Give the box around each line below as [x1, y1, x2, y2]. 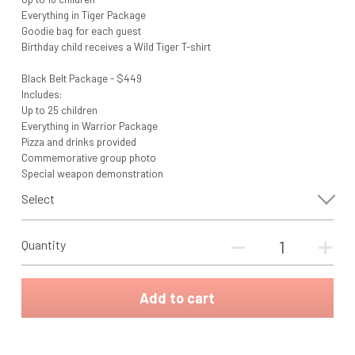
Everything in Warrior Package [21, 119, 158, 132]
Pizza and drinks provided [21, 135, 136, 148]
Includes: [21, 87, 63, 101]
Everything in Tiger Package [21, 8, 146, 21]
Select [21, 191, 55, 206]
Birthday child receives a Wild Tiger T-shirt [21, 40, 211, 53]
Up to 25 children [21, 103, 97, 116]
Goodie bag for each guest [21, 24, 141, 37]
